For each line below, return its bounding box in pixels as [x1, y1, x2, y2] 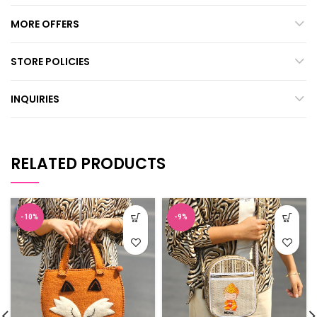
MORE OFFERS [11, 17, 79, 31]
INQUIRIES [11, 92, 59, 106]
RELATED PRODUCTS [11, 153, 166, 175]
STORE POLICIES [11, 54, 90, 69]
